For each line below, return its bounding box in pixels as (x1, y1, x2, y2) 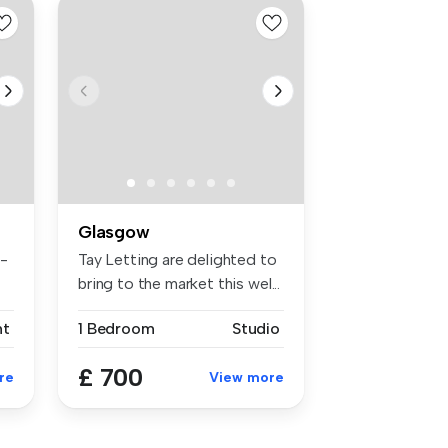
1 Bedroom (78, 318, 155, 338)
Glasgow (78, 220, 150, 243)
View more (209, 368, 284, 386)
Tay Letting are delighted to (78, 249, 277, 269)
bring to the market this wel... (78, 273, 281, 293)
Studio (231, 318, 280, 338)
